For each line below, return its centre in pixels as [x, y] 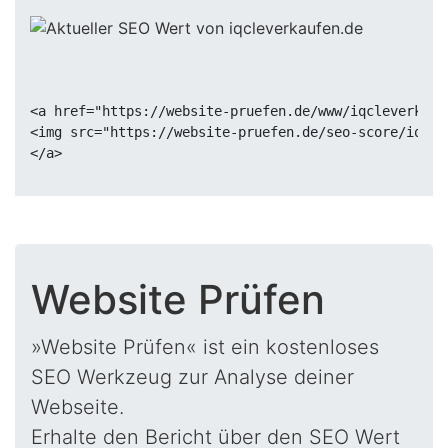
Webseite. [77, 407]
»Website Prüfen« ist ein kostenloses [205, 347]
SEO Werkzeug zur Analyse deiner [192, 377]
